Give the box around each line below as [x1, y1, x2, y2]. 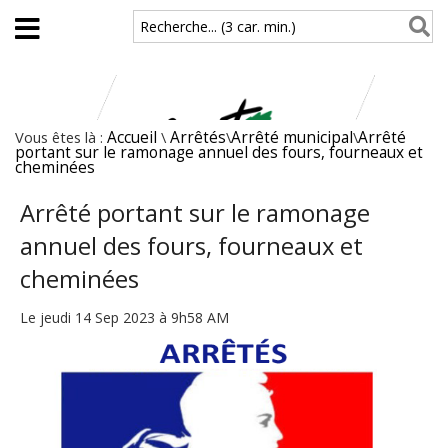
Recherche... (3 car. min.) [140, 17, 297, 36]
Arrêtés [170, 127, 226, 148]
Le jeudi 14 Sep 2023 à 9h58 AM [20, 307, 229, 327]
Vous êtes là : [15, 127, 107, 147]
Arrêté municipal [231, 127, 353, 148]
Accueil [107, 127, 157, 148]
